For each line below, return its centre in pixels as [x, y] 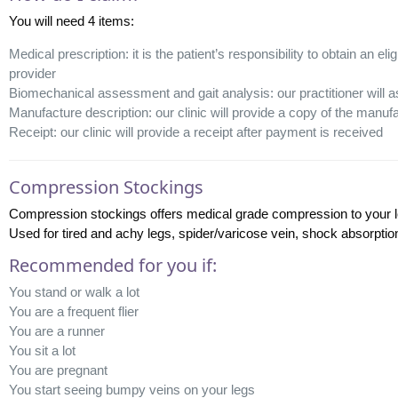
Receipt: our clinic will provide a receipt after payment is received [195, 131]
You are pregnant [58, 370]
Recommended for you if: [112, 265]
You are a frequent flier [73, 311]
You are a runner [56, 330]
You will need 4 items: [71, 20]
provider [32, 73]
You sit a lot [42, 350]
